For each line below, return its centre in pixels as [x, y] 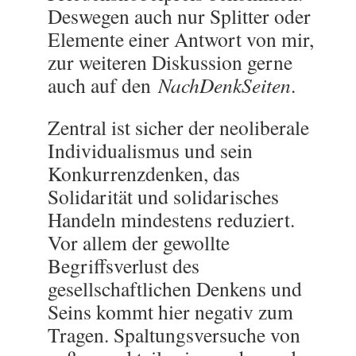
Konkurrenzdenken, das [144, 173]
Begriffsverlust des [124, 265]
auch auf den [103, 85]
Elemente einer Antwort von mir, [181, 39]
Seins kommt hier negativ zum [170, 311]
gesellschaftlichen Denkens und [175, 288]
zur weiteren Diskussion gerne [170, 62]
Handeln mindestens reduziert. [171, 219]
